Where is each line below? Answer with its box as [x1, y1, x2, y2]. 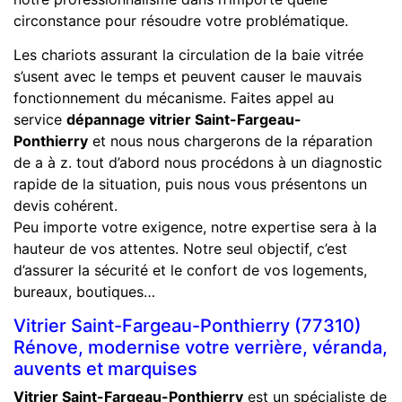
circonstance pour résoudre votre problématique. [13, 11, 348, 30]
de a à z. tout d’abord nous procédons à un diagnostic [13, 153, 382, 171]
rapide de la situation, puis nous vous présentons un [13, 174, 367, 193]
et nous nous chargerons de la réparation [88, 131, 372, 150]
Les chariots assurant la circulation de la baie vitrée [13, 45, 363, 64]
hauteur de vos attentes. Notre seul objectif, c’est [13, 239, 347, 258]
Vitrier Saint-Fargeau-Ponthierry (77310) [13, 314, 362, 336]
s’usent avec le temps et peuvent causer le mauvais [13, 66, 362, 85]
